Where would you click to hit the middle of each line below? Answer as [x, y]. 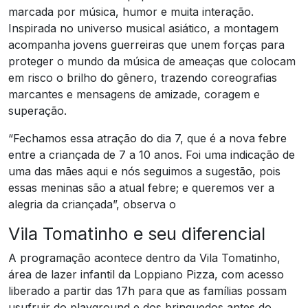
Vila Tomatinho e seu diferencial [137, 233]
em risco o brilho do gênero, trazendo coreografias [143, 77]
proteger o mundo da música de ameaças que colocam [152, 61]
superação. [37, 110]
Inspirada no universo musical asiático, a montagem [143, 28]
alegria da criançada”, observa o [92, 204]
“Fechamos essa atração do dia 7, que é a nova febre [147, 138]
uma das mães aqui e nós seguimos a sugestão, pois [144, 171]
